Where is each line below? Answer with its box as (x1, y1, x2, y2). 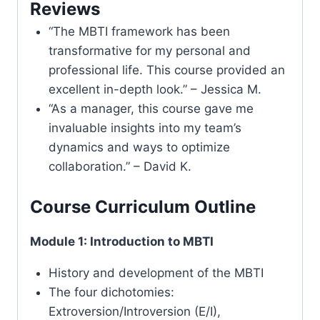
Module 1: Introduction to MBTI (30, 234, 214, 249)
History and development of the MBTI (48, 266, 264, 281)
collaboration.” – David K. (48, 159, 191, 174)
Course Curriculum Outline (30, 196, 256, 218)
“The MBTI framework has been (48, 24, 230, 39)
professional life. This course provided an (48, 62, 285, 77)
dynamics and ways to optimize (48, 139, 230, 154)
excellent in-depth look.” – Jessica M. (48, 81, 261, 96)
